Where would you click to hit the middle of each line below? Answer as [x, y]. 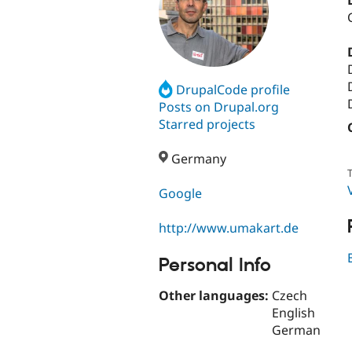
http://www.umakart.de [229, 228]
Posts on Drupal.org [219, 106]
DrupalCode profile [233, 89]
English [293, 313]
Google [180, 194]
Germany [198, 159]
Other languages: [215, 296]
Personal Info [215, 265]
